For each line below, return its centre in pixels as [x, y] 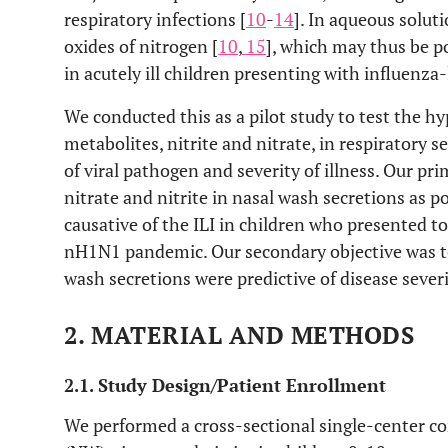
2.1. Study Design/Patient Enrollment [225, 385]
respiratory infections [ [155, 19]
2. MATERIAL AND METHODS [239, 335]
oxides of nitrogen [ [141, 46]
